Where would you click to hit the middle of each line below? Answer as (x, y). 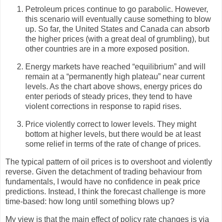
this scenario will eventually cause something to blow (118, 19)
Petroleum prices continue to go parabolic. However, (117, 9)
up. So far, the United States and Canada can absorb (117, 29)
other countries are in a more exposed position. (107, 49)
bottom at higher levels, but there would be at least (113, 134)
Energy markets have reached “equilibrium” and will (115, 67)
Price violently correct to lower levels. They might (111, 124)
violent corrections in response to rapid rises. (103, 107)
